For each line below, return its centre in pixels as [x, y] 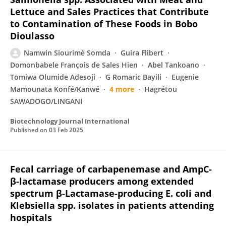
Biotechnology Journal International [70, 121]
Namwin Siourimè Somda [67, 53]
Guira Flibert [142, 53]
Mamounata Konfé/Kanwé [55, 89]
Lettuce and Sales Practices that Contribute [109, 12]
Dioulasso [32, 36]
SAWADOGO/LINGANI [46, 101]
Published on [30, 130]
